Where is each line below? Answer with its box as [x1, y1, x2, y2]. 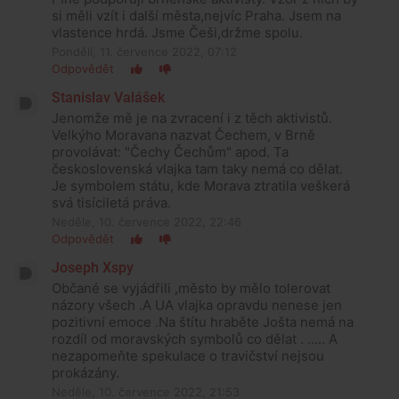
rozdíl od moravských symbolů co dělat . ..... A [52, 330, 338, 347]
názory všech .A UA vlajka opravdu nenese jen [52, 296, 342, 313]
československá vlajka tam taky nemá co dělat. [52, 159, 343, 177]
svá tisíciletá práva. [52, 193, 171, 211]
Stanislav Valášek [52, 88, 165, 106]
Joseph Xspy [52, 258, 134, 276]
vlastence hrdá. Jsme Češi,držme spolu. [52, 23, 303, 41]
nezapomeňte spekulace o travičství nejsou [52, 346, 324, 364]
